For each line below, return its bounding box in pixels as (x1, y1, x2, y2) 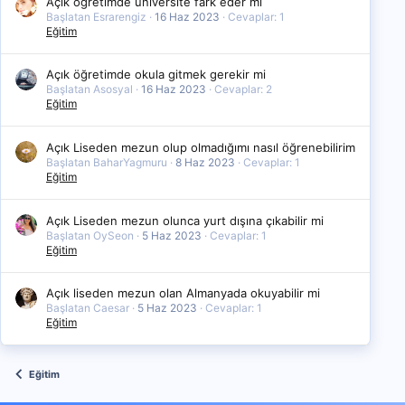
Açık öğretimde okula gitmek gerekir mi (46, 67, 266, 82)
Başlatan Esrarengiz (46, 9, 146, 24)
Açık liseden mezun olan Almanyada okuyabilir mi (46, 286, 320, 301)
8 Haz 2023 (175, 155, 235, 170)
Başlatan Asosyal (46, 82, 133, 97)
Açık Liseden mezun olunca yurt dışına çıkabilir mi (46, 212, 324, 228)
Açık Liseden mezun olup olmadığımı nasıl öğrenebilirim (46, 140, 355, 155)
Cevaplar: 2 (214, 82, 272, 97)
